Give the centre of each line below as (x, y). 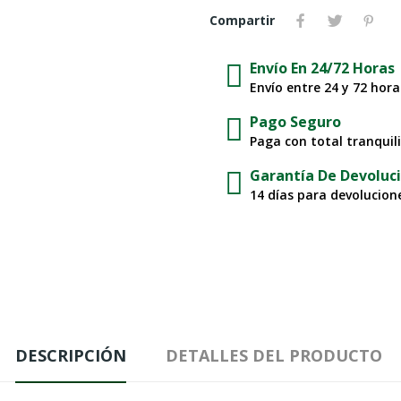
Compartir (242, 21)
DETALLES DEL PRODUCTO (274, 356)
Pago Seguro (295, 122)
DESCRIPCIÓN (71, 356)
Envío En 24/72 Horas (322, 68)
